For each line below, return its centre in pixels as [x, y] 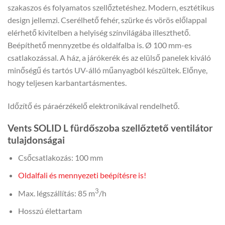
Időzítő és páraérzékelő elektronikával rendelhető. [93, 105]
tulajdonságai [36, 140]
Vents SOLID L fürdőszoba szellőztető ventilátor [110, 128]
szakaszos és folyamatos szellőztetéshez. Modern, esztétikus [111, 7]
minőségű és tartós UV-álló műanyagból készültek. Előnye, [107, 70]
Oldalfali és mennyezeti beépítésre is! [82, 175]
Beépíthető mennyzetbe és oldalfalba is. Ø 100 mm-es [100, 45]
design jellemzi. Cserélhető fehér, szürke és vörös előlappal [107, 20]
